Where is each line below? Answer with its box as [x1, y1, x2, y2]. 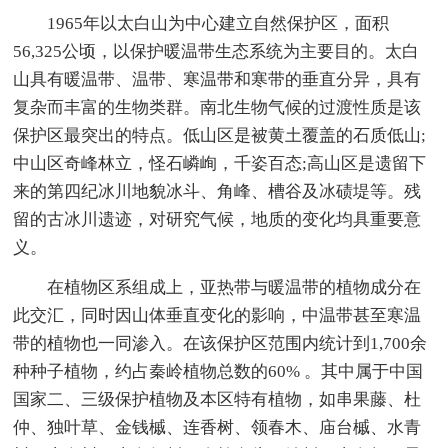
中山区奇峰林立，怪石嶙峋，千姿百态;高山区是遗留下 [13, 154, 427, 174]
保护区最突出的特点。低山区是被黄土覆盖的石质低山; [13, 126, 427, 146]
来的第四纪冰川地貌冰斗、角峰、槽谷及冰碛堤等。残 [13, 182, 422, 202]
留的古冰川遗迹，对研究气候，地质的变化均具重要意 [13, 210, 422, 230]
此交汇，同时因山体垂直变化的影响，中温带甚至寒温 [13, 306, 422, 326]
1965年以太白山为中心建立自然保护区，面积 [47, 14, 390, 34]
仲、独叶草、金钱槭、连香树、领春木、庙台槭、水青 [13, 418, 422, 438]
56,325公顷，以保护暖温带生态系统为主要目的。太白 [13, 42, 420, 62]
